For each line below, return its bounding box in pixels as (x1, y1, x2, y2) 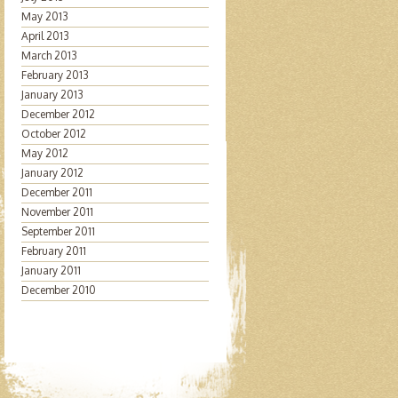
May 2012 (20, 147, 68, 160)
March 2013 (20, 49, 77, 62)
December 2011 (20, 186, 92, 199)
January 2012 (20, 166, 84, 179)
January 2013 (20, 88, 84, 101)
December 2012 (20, 107, 95, 121)
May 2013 (20, 10, 68, 23)
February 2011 (20, 244, 86, 258)
